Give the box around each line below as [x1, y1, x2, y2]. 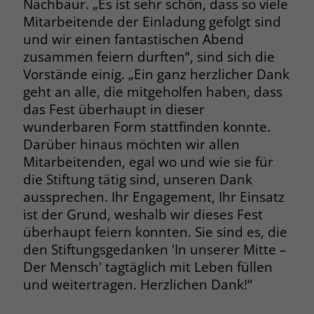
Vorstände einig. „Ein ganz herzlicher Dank [22, 65, 289, 83]
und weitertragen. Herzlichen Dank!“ [22, 275, 252, 293]
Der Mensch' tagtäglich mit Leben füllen [22, 258, 273, 275]
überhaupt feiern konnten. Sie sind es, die [22, 223, 287, 240]
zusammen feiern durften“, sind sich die [22, 48, 275, 65]
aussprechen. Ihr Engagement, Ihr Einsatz [22, 188, 285, 205]
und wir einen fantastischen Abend [22, 30, 244, 48]
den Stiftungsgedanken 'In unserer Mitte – [22, 240, 287, 258]
